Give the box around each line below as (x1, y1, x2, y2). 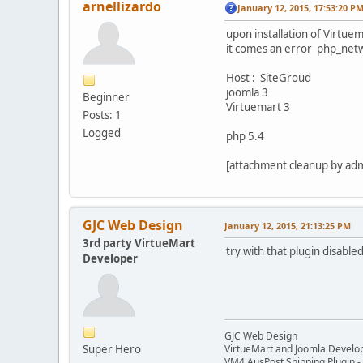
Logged (83, 125, 121, 140)
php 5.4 (226, 128, 264, 143)
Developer (83, 250, 138, 266)
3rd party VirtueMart (83, 235, 195, 250)
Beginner (83, 89, 130, 105)
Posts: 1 (83, 107, 122, 122)
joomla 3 (226, 84, 268, 100)
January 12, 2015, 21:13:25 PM (224, 219, 351, 232)
